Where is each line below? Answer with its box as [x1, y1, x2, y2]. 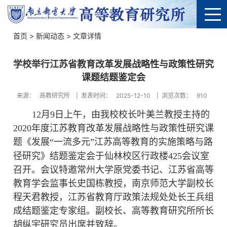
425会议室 [168, 151, 209, 161]
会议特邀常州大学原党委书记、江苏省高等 [41, 165, 214, 175]
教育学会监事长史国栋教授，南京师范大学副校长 [13, 178, 214, 188]
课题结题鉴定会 [82, 72, 145, 83]
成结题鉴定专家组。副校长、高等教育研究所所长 [13, 206, 214, 216]
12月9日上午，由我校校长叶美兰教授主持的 [32, 109, 210, 120]
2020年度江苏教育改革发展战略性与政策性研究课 [13, 123, 214, 133]
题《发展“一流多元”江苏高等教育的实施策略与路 [13, 137, 213, 147]
